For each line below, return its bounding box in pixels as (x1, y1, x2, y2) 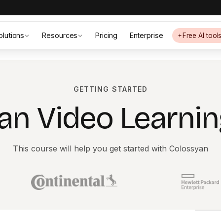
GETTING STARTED (73, 85, 148, 93)
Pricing (95, 31, 117, 39)
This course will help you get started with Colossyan (13, 144, 208, 153)
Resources (41, 31, 78, 39)
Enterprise (129, 31, 163, 39)
